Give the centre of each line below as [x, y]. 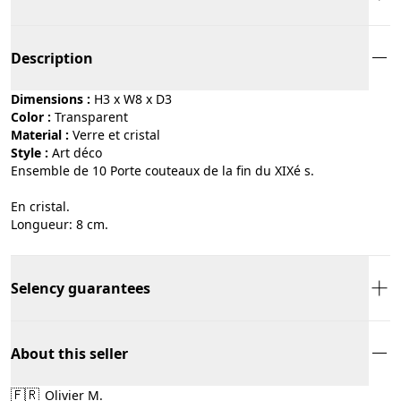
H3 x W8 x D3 [133, 98]
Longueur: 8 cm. [60, 224]
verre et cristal [120, 134]
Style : [30, 152]
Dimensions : [51, 98]
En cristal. [40, 206]
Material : [40, 134]
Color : [31, 116]
